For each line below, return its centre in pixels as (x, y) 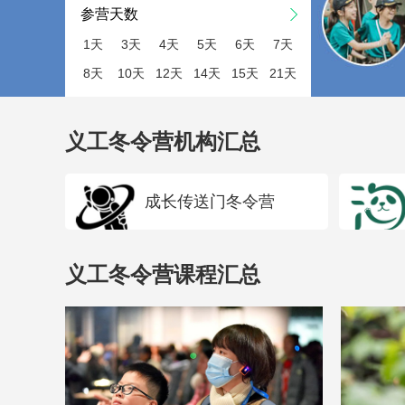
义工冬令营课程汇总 (163, 274)
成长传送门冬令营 (210, 202)
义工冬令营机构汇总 (163, 141)
